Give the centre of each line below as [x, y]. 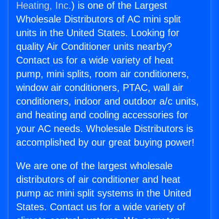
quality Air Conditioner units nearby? [94, 46]
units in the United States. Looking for [98, 33]
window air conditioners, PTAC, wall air [100, 88]
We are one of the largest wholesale [94, 166]
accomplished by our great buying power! [105, 142]
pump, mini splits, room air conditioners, [103, 74]
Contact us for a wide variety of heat [95, 60]
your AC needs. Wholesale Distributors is [105, 129]
